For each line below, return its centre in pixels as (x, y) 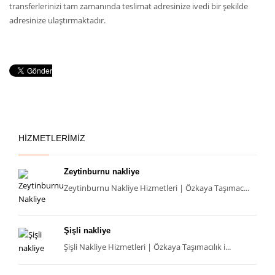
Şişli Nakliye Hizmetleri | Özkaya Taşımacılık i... (147, 247)
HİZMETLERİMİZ (52, 138)
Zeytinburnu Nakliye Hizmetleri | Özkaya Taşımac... (157, 188)
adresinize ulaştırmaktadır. (57, 21)
